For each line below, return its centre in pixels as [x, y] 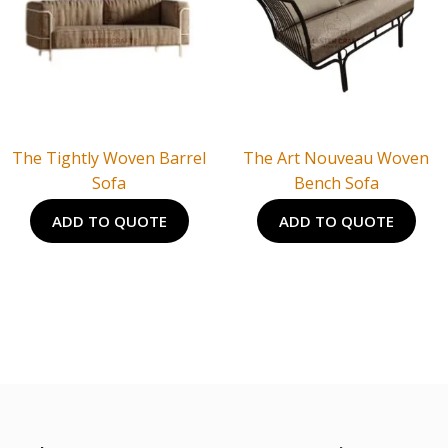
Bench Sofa [336, 183]
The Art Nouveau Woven [336, 158]
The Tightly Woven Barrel [109, 158]
